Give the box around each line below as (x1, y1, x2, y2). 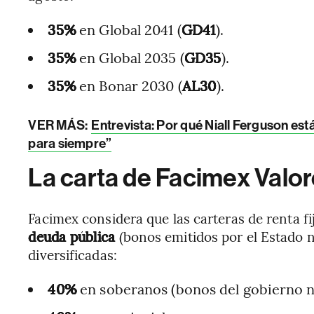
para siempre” (28, 135, 112, 151)
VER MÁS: (28, 117, 90, 133)
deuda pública (28, 227, 116, 245)
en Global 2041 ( (76, 20, 182, 39)
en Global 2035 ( (76, 48, 184, 67)
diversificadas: (28, 245, 117, 264)
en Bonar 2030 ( (76, 76, 182, 95)
